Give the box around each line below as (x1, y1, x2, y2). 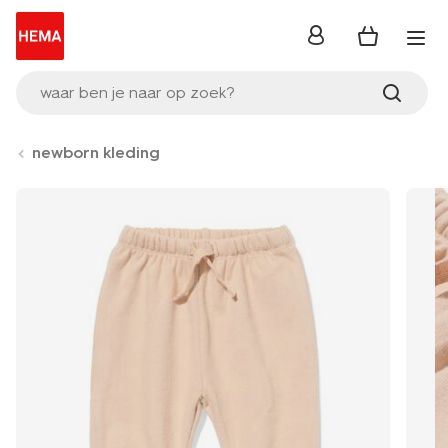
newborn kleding (32, 143, 160, 162)
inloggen (305, 31, 373, 51)
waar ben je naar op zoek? (40, 83, 235, 102)
